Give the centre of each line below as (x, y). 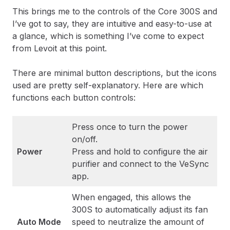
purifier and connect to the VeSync (140, 164)
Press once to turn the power (130, 127)
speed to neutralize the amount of (138, 222)
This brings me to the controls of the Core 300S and (115, 12)
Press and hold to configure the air (140, 152)
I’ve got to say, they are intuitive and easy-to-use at (112, 24)
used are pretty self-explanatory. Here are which (108, 85)
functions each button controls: (74, 98)
